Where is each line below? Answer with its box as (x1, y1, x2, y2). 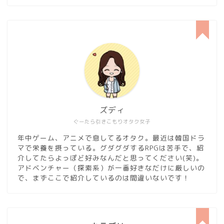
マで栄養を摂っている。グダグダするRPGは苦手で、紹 (17, 143, 204, 153)
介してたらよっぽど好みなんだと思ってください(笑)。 (17, 153, 203, 163)
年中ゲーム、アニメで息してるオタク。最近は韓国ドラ (17, 133, 205, 143)
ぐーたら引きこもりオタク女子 (73, 118, 150, 125)
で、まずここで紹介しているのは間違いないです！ (17, 173, 190, 183)
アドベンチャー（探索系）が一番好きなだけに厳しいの (17, 163, 205, 173)
